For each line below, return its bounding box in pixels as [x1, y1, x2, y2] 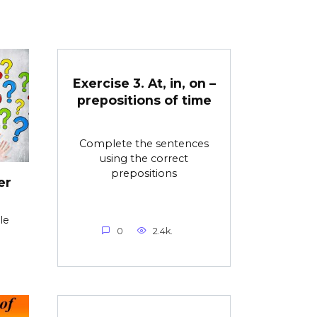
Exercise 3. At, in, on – [72, 75, 216, 91]
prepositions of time [76, 92, 212, 108]
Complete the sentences [79, 137, 209, 150]
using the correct [100, 151, 188, 165]
